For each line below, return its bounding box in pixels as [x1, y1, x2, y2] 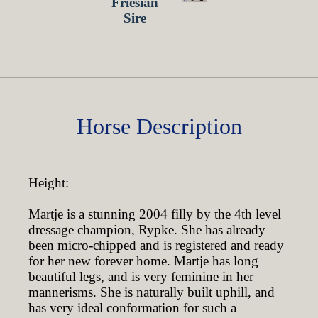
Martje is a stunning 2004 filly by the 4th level [28, 207, 281, 221]
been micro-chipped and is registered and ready [28, 238, 284, 253]
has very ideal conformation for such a [28, 300, 236, 315]
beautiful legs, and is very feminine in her [28, 269, 253, 284]
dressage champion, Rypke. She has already [28, 222, 265, 237]
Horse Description [76, 114, 242, 139]
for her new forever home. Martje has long [28, 253, 258, 268]
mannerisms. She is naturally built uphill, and [28, 285, 275, 300]
